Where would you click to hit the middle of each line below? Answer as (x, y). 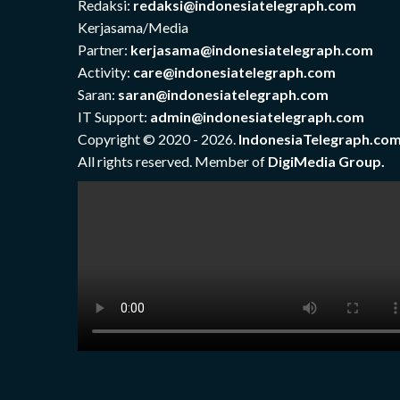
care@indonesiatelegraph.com (234, 72)
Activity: (105, 72)
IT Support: (114, 117)
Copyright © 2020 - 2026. (158, 139)
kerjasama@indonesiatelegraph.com (252, 50)
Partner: (104, 50)
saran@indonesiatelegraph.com (223, 95)
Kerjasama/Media (133, 28)
